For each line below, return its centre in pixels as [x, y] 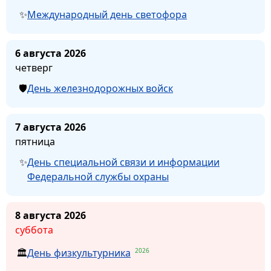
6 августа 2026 [51, 53]
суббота [34, 230]
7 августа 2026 [51, 127]
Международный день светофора [107, 14]
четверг [34, 67]
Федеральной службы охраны [98, 176]
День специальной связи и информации [123, 162]
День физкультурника [79, 253]
